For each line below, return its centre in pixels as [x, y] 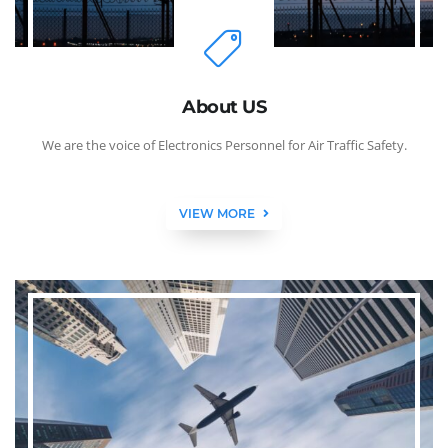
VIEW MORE [217, 213]
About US [224, 106]
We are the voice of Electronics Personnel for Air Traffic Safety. [224, 144]
